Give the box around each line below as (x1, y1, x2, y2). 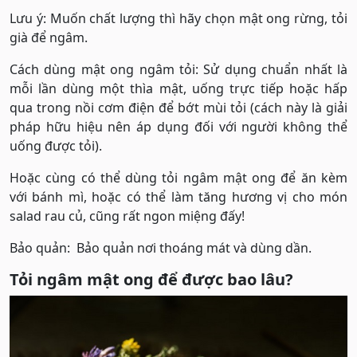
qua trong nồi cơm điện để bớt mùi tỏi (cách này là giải (10, 98, 347, 116)
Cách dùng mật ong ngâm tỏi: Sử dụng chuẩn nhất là (10, 60, 347, 78)
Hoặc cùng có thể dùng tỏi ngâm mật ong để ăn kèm (10, 168, 347, 186)
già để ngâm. (10, 28, 88, 46)
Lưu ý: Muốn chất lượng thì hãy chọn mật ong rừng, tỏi (10, 9, 347, 27)
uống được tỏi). (10, 136, 102, 155)
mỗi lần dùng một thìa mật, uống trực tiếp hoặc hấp (10, 79, 347, 97)
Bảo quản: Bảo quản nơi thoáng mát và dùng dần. (10, 238, 312, 257)
